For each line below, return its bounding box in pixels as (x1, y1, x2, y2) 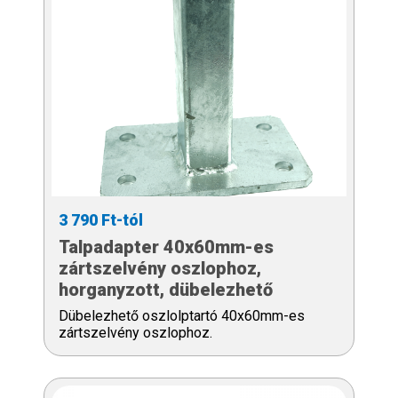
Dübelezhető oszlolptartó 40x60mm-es (59, 306, 305, 324)
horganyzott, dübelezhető (59, 278, 273, 300)
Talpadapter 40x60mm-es (59, 235, 274, 258)
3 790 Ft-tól (59, 210, 143, 229)
